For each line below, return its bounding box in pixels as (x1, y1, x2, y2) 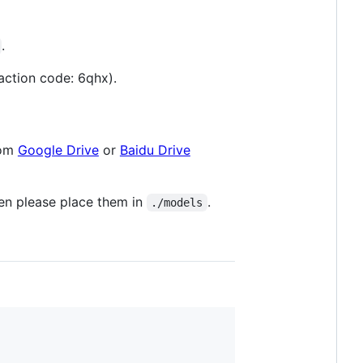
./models (151, 195, 203, 209)
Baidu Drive (119, 141, 190, 158)
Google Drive (17, 141, 99, 158)
